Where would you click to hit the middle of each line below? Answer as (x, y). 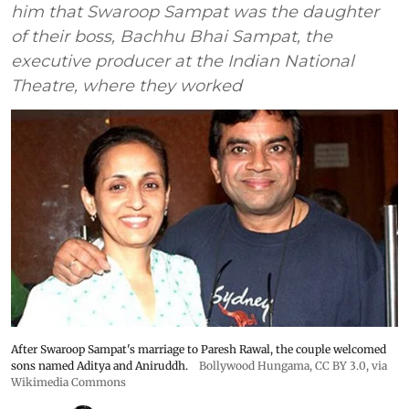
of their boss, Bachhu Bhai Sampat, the (172, 36)
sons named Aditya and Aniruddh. (100, 366)
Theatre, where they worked (126, 85)
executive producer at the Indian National (183, 61)
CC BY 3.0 (341, 366)
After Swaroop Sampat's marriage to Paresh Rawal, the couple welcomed (199, 350)
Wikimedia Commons (68, 383)
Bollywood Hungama (254, 366)
